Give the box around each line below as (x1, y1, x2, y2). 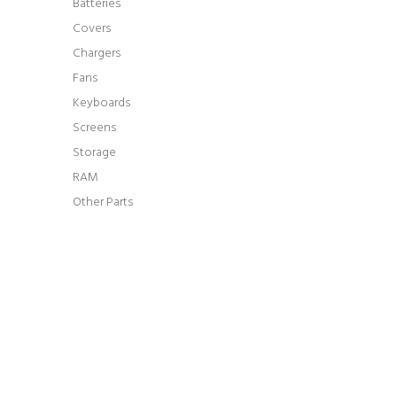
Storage (73, 143, 116, 163)
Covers (73, 19, 111, 39)
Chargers (73, 43, 121, 64)
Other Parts (73, 192, 133, 213)
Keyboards (73, 93, 130, 113)
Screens (73, 118, 116, 138)
